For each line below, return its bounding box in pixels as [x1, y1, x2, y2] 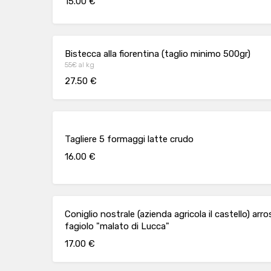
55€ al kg [65, 60, 94, 69]
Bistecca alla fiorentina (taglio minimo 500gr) [65, 48, 250, 59]
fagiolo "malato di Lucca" [65, 221, 169, 232]
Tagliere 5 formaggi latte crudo [65, 133, 194, 145]
